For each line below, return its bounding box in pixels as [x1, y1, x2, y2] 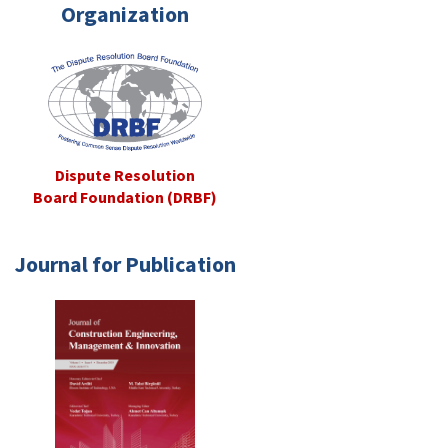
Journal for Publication [14, 250, 236, 279]
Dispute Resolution [55, 165, 195, 186]
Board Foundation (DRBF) [33, 187, 217, 208]
